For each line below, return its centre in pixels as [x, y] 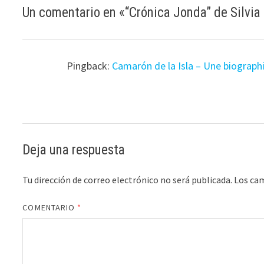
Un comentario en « [74, 12]
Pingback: [90, 65]
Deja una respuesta [74, 150]
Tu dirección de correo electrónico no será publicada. [128, 180]
